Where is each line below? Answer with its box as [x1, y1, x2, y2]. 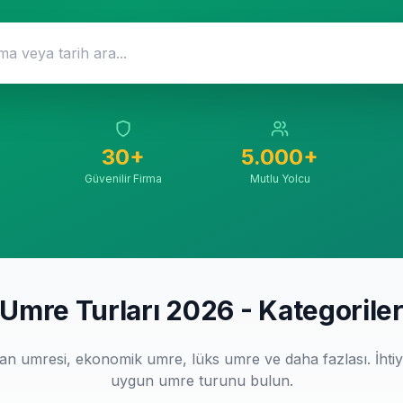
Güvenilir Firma [85, 172, 162, 185]
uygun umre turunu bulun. [110, 372, 293, 390]
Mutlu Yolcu [249, 172, 310, 185]
